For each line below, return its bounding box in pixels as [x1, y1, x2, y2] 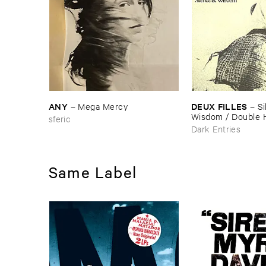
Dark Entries [191, 122, 241, 134]
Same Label [49, 161, 137, 182]
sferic [49, 112, 71, 124]
